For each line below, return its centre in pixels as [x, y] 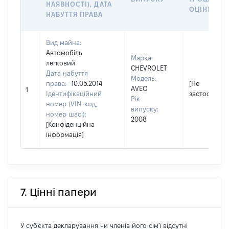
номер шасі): [66, 114]
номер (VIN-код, [72, 104]
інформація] [65, 134]
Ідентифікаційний [74, 94]
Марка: [142, 58]
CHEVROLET [149, 68]
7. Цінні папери [59, 192]
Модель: [144, 78]
